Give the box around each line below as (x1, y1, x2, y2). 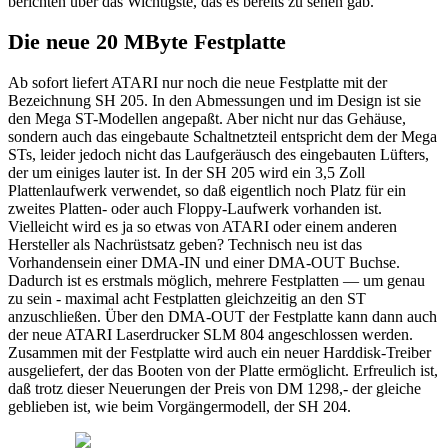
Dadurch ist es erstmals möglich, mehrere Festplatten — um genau (8, 271, 425, 289)
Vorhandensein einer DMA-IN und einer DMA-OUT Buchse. (8, 253, 400, 271)
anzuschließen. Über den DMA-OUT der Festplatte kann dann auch (8, 307, 437, 325)
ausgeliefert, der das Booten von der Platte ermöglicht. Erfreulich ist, (8, 361, 438, 379)
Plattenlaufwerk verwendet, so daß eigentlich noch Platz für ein (8, 181, 406, 199)
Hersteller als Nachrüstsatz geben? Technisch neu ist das (8, 235, 362, 253)
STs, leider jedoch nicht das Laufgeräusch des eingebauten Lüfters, (8, 145, 429, 163)
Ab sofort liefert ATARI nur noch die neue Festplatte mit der (8, 73, 387, 91)
